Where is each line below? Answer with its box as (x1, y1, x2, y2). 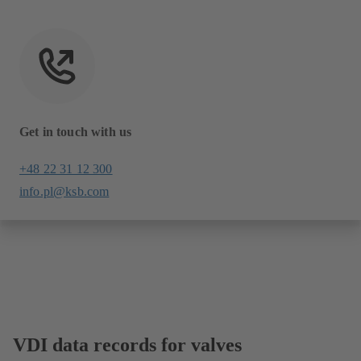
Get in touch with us (19, 125, 132, 139)
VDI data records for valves (13, 334, 242, 356)
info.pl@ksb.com (19, 185, 110, 199)
